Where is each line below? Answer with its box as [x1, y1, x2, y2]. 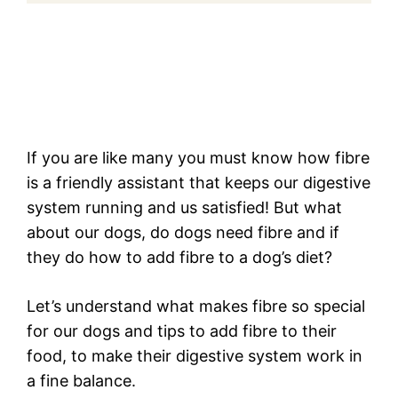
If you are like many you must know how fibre [27, 148, 370, 168]
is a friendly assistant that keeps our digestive [27, 173, 370, 193]
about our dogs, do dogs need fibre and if [27, 223, 339, 243]
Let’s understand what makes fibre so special [27, 297, 365, 316]
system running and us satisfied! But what [27, 198, 342, 218]
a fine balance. [27, 371, 136, 391]
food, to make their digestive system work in [27, 346, 362, 366]
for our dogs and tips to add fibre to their [27, 322, 337, 341]
